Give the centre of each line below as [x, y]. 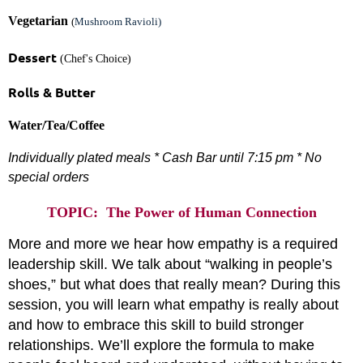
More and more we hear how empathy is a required [173, 244]
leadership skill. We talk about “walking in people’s [170, 265]
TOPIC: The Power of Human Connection [181, 213]
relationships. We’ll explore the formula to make [161, 346]
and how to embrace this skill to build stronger [156, 325]
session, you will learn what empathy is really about [173, 305]
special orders [49, 177]
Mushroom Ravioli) [118, 22]
